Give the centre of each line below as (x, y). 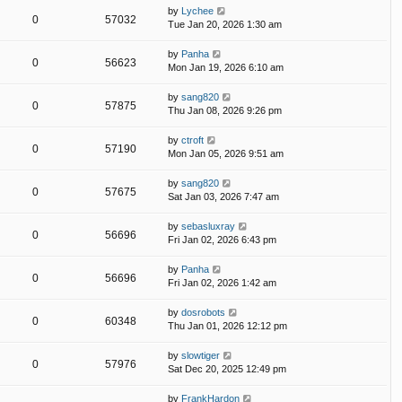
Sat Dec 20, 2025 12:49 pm (227, 369)
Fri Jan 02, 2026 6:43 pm (222, 240)
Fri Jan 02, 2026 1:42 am (222, 283)
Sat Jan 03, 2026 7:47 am (223, 197)
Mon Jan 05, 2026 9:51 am (226, 154)
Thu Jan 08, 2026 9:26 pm (225, 111)
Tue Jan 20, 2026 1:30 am (225, 25)
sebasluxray (208, 227)
